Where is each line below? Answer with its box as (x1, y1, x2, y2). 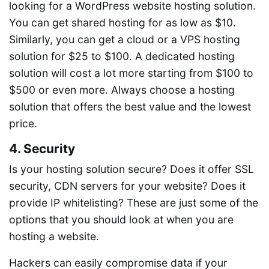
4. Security (9, 141, 75, 156)
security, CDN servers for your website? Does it (9, 179, 246, 192)
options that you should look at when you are (9, 213, 234, 226)
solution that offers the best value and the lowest (9, 100, 251, 113)
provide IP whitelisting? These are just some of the (9, 196, 258, 209)
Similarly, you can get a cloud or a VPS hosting (9, 32, 240, 46)
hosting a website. (9, 229, 99, 243)
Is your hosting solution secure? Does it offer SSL (9, 162, 254, 175)
